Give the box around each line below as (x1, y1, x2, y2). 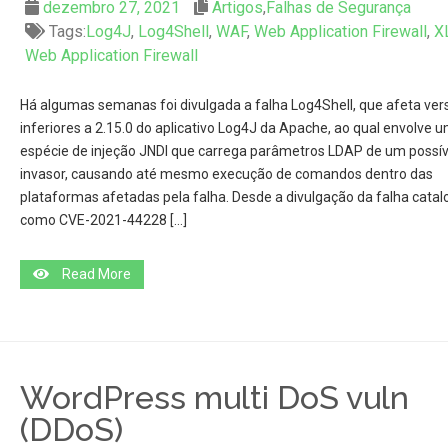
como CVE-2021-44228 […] (19, 212, 187, 228)
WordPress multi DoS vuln (19, 379, 409, 416)
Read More (61, 266, 131, 282)
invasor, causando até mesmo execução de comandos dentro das (19, 166, 433, 182)
